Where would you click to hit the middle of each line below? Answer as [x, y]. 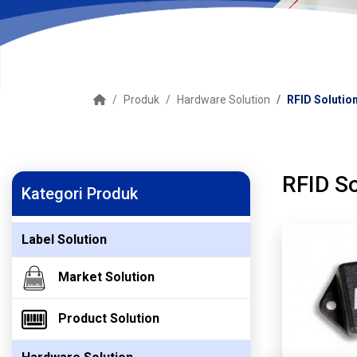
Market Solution [106, 277]
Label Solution [64, 239]
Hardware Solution [224, 99]
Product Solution [109, 318]
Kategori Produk [80, 193]
